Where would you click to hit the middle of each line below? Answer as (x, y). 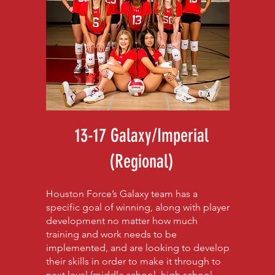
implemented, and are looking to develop (137, 248)
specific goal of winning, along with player (137, 207)
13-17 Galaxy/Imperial (141, 136)
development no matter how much (122, 221)
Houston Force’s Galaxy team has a (122, 194)
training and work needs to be (111, 234)
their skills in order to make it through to (133, 261)
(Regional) (142, 161)
